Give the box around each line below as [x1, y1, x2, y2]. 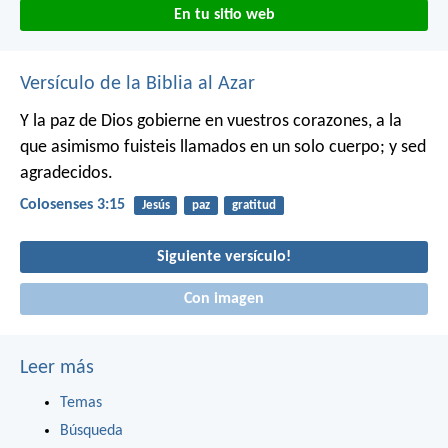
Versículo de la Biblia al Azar [20, 73, 255, 94]
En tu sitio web [173, 6, 275, 23]
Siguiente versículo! [157, 249, 291, 266]
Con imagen [184, 290, 264, 307]
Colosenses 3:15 [20, 196, 125, 213]
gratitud [231, 198, 276, 212]
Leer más [20, 357, 94, 378]
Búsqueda [60, 422, 123, 439]
